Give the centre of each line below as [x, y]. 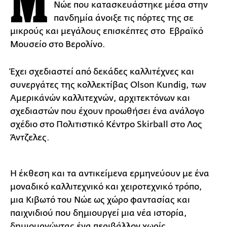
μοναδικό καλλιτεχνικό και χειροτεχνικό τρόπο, [106, 186]
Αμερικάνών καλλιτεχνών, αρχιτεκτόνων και [100, 98]
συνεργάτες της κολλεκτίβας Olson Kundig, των [108, 85]
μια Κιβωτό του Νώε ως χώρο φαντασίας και [100, 200]
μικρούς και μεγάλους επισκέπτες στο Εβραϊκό [107, 31]
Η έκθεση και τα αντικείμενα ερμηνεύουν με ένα [110, 173]
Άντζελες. [30, 137]
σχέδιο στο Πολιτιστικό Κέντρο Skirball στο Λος [106, 124]
